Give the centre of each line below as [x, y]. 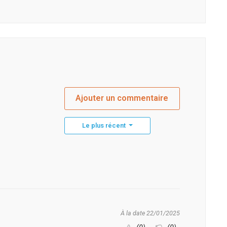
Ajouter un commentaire [122, 98]
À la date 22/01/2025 [150, 213]
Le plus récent [104, 126]
